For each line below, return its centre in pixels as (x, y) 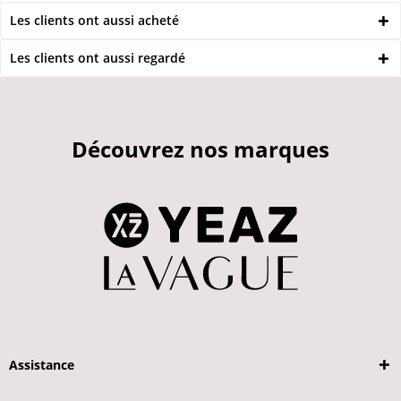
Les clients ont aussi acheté (94, 20)
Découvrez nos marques (200, 149)
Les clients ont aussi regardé (98, 58)
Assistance (42, 365)
